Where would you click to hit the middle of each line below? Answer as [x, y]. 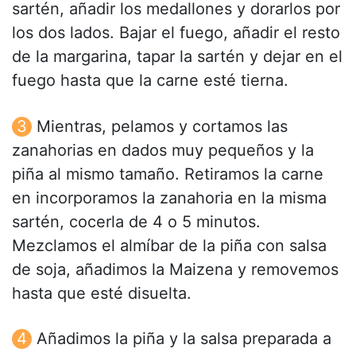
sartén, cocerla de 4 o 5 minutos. [136, 221]
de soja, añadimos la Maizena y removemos [175, 269]
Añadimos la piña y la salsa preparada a [184, 338]
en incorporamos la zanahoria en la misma [169, 197]
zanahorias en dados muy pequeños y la [163, 150]
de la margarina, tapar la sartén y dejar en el [177, 57]
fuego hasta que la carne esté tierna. [150, 81]
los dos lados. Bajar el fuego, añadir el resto [176, 33]
